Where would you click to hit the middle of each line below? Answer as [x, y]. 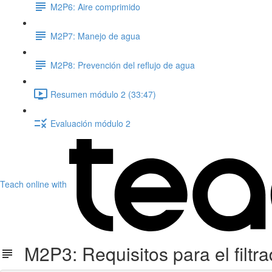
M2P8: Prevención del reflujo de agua [123, 65]
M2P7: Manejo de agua [95, 36]
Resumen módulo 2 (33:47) [103, 94]
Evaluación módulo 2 [90, 123]
